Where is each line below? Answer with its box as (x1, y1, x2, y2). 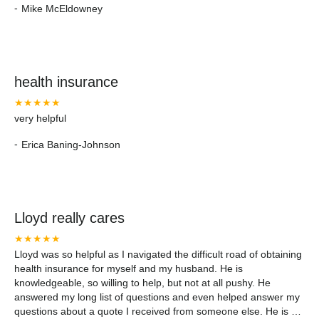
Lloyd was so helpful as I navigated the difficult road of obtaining (14, 249, 302, 260)
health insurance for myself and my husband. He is (14, 263, 243, 274)
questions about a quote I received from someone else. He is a (14, 305, 297, 317)
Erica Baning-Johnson (21, 138, 120, 150)
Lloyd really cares (14, 210, 125, 226)
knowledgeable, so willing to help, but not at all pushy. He (14, 277, 271, 288)
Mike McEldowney (21, 2, 103, 14)
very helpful (14, 113, 66, 124)
